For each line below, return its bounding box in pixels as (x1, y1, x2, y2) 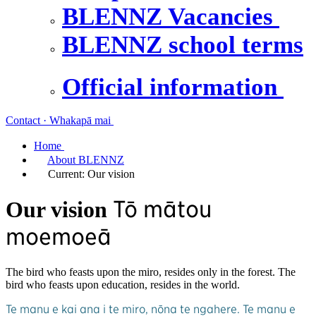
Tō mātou (113, 195, 212, 224)
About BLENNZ (47, 153, 124, 166)
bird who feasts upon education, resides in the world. (6, 278, 240, 291)
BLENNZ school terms (62, 30, 303, 59)
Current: (48, 167, 87, 180)
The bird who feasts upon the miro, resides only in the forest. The (6, 265, 296, 278)
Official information (62, 73, 284, 101)
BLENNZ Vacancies (62, 2, 279, 30)
